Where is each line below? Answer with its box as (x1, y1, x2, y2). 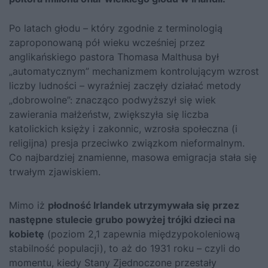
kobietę (9, 228, 44, 240)
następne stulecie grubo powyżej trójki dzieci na (9, 214, 235, 226)
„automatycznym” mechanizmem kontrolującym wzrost (9, 65, 259, 78)
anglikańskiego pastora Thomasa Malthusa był (9, 51, 219, 63)
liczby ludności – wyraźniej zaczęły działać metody (9, 80, 241, 92)
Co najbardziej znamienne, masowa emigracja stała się (9, 151, 257, 164)
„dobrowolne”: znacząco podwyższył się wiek (9, 94, 216, 106)
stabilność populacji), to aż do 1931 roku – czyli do (9, 242, 240, 255)
